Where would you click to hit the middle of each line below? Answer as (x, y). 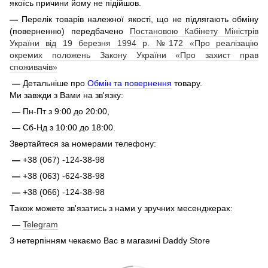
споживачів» (33, 67)
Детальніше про (55, 83)
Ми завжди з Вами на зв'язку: (66, 95)
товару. (187, 83)
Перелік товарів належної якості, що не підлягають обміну (140, 19)
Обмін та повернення (130, 83)
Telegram (40, 225)
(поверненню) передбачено (70, 31)
